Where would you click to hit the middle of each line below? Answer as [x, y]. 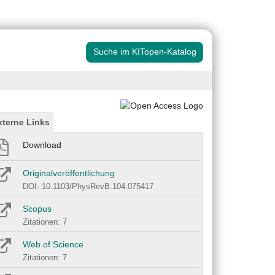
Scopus [37, 209]
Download [42, 145]
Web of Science [53, 245]
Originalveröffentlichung [69, 173]
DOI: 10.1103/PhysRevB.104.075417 [88, 187]
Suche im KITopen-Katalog [145, 52]
